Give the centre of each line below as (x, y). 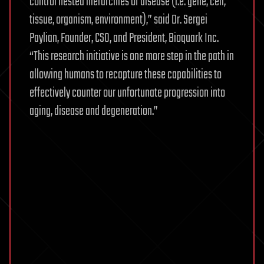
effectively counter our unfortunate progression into (127, 93)
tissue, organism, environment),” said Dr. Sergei (118, 20)
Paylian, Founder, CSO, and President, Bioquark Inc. (124, 38)
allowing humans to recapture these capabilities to (126, 75)
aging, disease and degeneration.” (94, 111)
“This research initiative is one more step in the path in (132, 57)
